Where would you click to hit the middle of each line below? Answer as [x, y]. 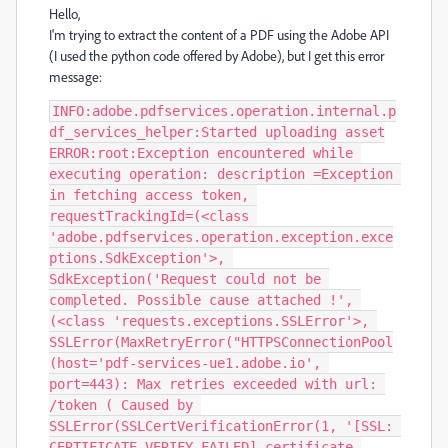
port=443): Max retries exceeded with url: [213, 384]
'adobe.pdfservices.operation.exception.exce [221, 237]
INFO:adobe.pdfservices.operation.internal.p [224, 111]
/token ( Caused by [121, 405]
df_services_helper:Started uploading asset [217, 132]
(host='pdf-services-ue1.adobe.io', [185, 363]
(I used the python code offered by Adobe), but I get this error [216, 55]
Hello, [64, 13]
